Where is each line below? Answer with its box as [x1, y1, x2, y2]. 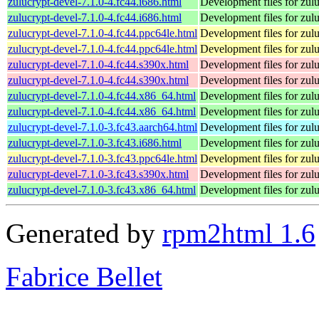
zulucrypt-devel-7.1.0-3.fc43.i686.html [8, 136, 182, 149]
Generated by [6, 217, 162, 249]
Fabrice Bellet [6, 261, 162, 292]
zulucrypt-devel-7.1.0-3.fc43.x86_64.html [8, 183, 196, 196]
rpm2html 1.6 [162, 217, 315, 249]
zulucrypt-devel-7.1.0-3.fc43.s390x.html [8, 167, 189, 180]
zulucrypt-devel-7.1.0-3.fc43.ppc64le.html [8, 152, 197, 164]
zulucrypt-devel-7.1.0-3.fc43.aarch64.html [8, 120, 197, 133]
